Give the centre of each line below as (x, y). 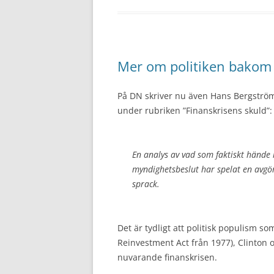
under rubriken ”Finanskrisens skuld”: (195, 110)
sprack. (146, 183)
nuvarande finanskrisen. (167, 257)
